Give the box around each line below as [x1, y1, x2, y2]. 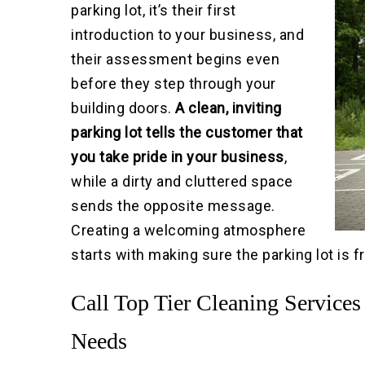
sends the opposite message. [71, 197, 275, 215]
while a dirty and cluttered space [71, 173, 293, 191]
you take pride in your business [71, 148, 284, 166]
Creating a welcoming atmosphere [71, 222, 306, 240]
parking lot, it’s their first [71, 2, 236, 20]
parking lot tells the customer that [71, 124, 303, 142]
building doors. [71, 99, 176, 117]
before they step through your [71, 75, 276, 93]
